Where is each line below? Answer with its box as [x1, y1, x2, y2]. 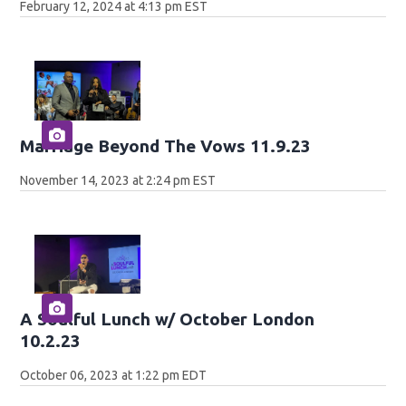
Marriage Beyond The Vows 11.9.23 [20, 135, 312, 156]
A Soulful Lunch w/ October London [20, 309, 315, 330]
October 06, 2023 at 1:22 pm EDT [20, 368, 208, 383]
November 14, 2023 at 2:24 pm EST [20, 172, 217, 188]
